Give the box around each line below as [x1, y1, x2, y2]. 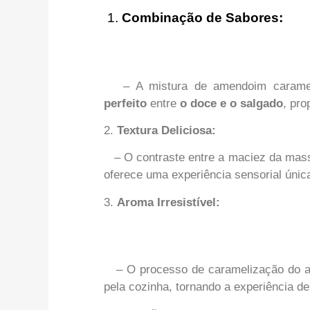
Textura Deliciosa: [117, 123, 216, 137]
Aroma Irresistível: [117, 195, 220, 209]
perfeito [104, 96, 150, 110]
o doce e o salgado [180, 96, 283, 110]
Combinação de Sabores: [122, 10, 283, 26]
